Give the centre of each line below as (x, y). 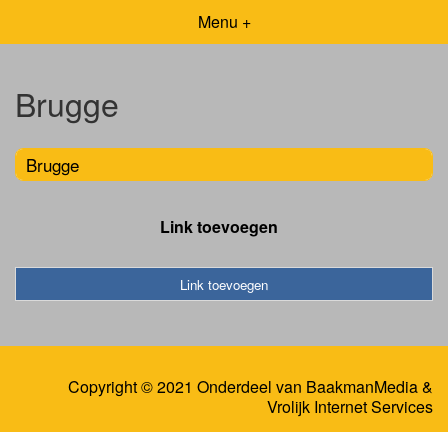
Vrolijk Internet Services (350, 407)
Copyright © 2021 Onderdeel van (187, 387)
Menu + (224, 21)
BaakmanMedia (362, 387)
